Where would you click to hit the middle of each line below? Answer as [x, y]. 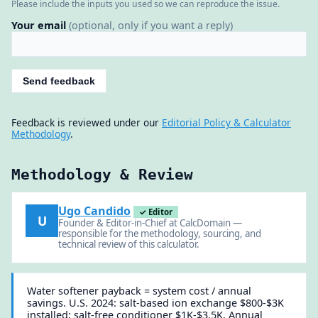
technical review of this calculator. [129, 245]
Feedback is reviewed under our [87, 123]
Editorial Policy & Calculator [226, 123]
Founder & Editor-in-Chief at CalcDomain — [150, 223]
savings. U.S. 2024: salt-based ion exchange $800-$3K [156, 302]
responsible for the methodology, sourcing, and [160, 234]
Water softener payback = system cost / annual [139, 290]
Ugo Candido [95, 211]
